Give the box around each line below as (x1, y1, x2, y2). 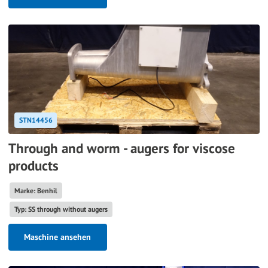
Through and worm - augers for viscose (8, 139, 235, 157)
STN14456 (19, 115, 53, 125)
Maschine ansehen (24, 232, 92, 243)
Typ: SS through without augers (14, 204, 108, 214)
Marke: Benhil (14, 185, 57, 195)
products (8, 157, 59, 175)
